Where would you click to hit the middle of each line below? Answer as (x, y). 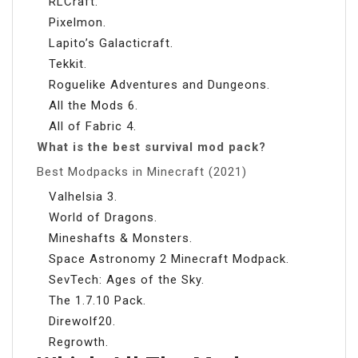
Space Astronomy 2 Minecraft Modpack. (169, 259)
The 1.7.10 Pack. (97, 300)
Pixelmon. (78, 22)
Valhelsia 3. (83, 196)
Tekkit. (68, 64)
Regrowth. (79, 342)
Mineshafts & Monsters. (121, 238)
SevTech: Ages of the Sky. (127, 279)
